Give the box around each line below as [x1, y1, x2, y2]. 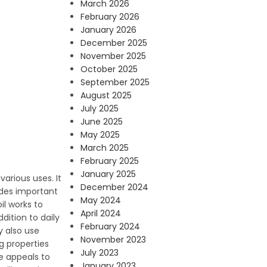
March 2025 [80, 142, 129, 154]
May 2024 [80, 194, 121, 206]
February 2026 [80, 11, 139, 23]
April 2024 [80, 207, 121, 219]
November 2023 [80, 234, 146, 246]
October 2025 [80, 63, 138, 75]
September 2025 [80, 76, 150, 88]
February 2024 [80, 221, 140, 232]
